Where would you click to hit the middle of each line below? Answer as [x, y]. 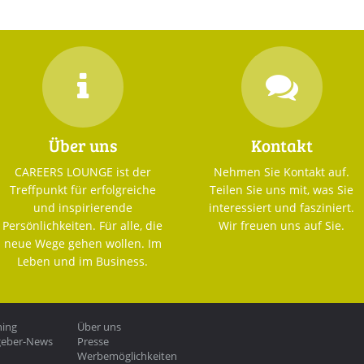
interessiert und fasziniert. [282, 207]
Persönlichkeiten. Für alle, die [82, 225]
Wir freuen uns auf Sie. [282, 225]
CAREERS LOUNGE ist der [82, 171]
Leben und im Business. [82, 261]
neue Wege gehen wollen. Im [82, 243]
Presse [93, 341]
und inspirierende [82, 207]
